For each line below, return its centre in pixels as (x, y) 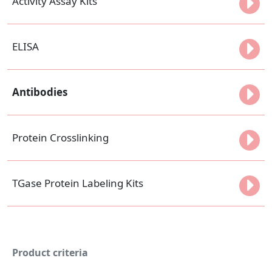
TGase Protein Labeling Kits (78, 183)
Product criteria (50, 252)
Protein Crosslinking (60, 137)
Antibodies (40, 92)
